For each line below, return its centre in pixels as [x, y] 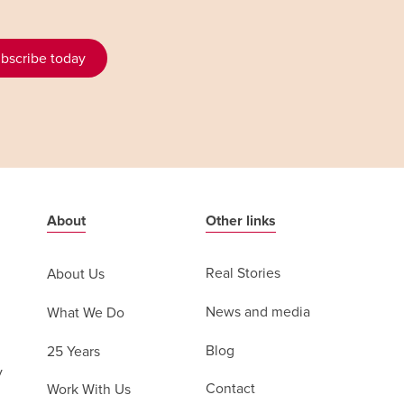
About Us [76, 275]
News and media [258, 312]
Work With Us [89, 390]
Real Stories [243, 274]
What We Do [86, 313]
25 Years [74, 352]
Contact [231, 390]
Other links [241, 221]
